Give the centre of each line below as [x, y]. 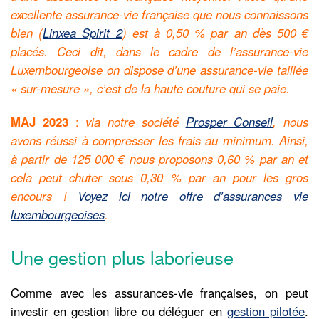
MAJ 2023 [40, 121]
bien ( [27, 32]
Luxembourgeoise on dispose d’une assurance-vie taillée [159, 69]
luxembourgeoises [58, 214]
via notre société [136, 121]
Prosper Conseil [229, 121]
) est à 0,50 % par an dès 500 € [215, 32]
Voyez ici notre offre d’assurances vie [193, 195]
